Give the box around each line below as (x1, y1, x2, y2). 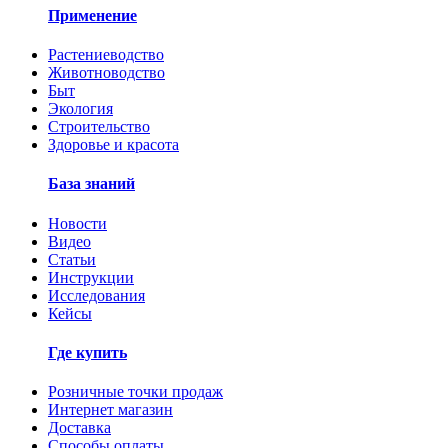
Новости (48, 214, 107, 232)
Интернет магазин (48, 401, 173, 419)
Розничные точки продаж (48, 383, 223, 401)
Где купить (48, 343, 127, 361)
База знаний (48, 175, 135, 193)
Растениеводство (48, 46, 164, 64)
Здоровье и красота (48, 136, 179, 154)
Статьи (48, 250, 96, 268)
